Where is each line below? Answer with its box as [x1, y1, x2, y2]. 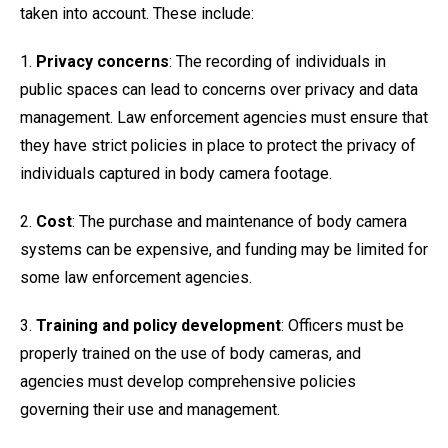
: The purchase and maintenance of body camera [72, 212, 407, 231]
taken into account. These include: [20, 4, 254, 23]
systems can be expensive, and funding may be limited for [20, 240, 428, 259]
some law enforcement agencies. [20, 268, 252, 287]
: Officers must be [281, 316, 404, 335]
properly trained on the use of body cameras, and [20, 344, 361, 363]
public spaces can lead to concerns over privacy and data [20, 80, 418, 99]
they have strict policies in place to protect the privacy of [20, 136, 416, 155]
